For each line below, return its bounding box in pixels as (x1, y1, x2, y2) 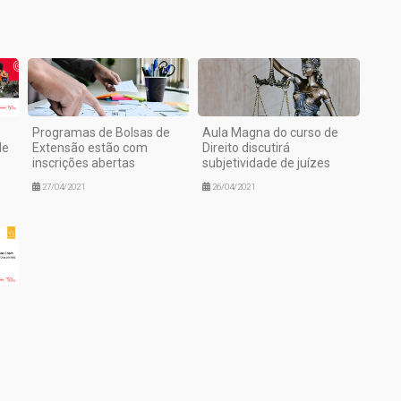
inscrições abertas (31, 156, 135, 171)
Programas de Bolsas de (31, 125, 170, 141)
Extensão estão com (31, 141, 148, 156)
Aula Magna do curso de (202, 125, 339, 141)
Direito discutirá (202, 141, 291, 156)
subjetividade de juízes (202, 156, 331, 171)
